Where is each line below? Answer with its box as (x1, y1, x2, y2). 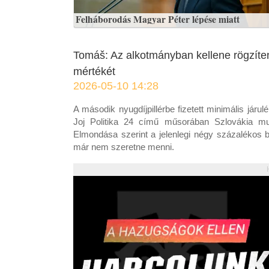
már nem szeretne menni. (73, 142, 174, 152)
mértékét (73, 65, 115, 77)
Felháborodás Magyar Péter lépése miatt (76, 13, 240, 26)
